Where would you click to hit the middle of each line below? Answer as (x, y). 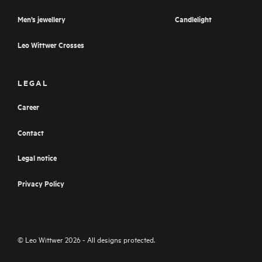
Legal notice (37, 158)
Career (28, 107)
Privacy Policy (41, 183)
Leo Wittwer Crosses (51, 44)
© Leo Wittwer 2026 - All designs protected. (86, 239)
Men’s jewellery (42, 19)
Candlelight (193, 19)
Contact (31, 132)
